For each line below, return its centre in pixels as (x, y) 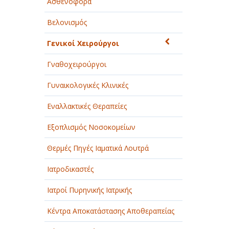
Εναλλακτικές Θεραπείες (87, 106)
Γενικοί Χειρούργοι (83, 43)
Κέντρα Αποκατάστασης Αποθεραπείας (111, 211)
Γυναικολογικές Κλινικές (88, 85)
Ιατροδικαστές (70, 169)
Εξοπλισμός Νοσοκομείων (91, 127)
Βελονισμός (67, 22)
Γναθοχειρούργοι (77, 64)
